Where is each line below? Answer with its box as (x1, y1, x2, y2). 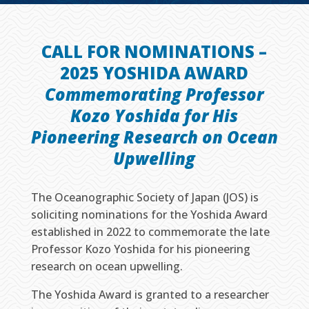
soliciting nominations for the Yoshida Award (30, 207, 268, 223)
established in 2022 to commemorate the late (30, 224, 270, 240)
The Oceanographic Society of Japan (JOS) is (30, 190, 259, 206)
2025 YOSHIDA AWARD (60, 61, 249, 85)
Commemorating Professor (45, 83, 264, 106)
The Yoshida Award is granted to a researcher (30, 287, 269, 303)
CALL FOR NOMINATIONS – (41, 40, 268, 63)
